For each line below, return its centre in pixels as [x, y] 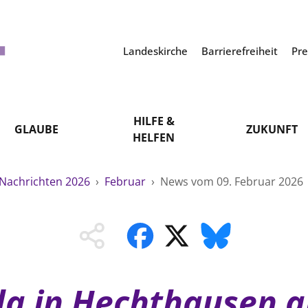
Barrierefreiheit [241, 51]
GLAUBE [36, 129]
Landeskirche [156, 51]
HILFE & [154, 121]
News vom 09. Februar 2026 [232, 181]
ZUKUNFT [272, 129]
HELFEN [154, 137]
